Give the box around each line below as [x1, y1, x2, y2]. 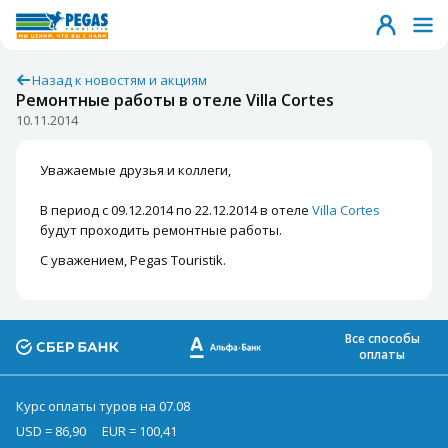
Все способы [344, 330, 420, 347]
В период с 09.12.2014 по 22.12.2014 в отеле [40, 201, 312, 219]
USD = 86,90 [16, 422, 86, 440]
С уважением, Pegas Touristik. [40, 251, 226, 269]
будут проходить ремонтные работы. [40, 221, 282, 239]
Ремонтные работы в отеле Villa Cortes [16, 89, 334, 111]
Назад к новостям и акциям [32, 71, 207, 89]
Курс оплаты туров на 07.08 [16, 397, 190, 415]
